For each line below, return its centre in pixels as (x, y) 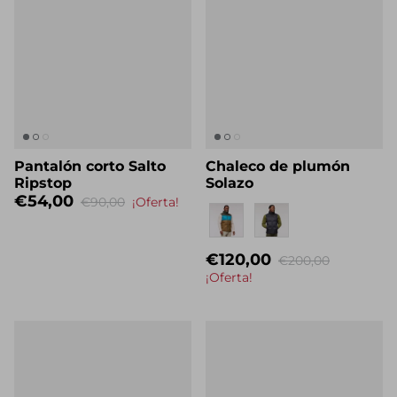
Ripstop (43, 198)
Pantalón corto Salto (90, 181)
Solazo (230, 198)
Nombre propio (253, 222)
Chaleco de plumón (278, 181)
